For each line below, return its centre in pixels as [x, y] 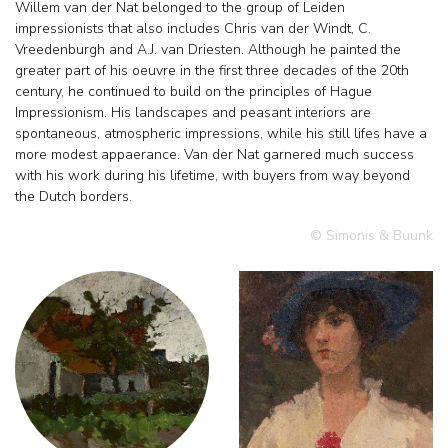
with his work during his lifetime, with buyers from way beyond [212, 175]
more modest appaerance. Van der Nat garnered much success [214, 154]
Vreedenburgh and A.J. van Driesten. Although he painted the [208, 49]
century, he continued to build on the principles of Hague [193, 91]
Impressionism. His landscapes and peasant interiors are [193, 112]
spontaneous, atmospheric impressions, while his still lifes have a [221, 133]
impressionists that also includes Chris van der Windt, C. [193, 28]
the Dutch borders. [73, 196]
